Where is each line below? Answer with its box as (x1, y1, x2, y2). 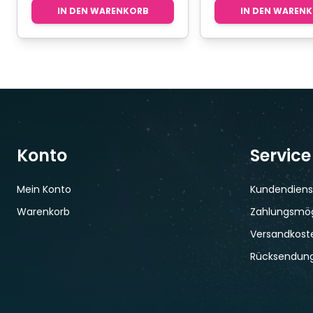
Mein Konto (17, 182, 71, 196)
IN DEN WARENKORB (57, 4, 149, 17)
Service (250, 143, 311, 167)
